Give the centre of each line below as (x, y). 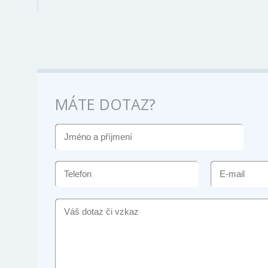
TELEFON (77, 167)
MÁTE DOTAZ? (105, 104)
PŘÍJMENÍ (78, 159)
